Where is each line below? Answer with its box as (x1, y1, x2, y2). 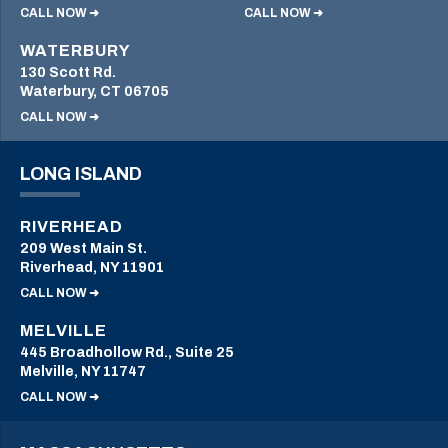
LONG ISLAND (20, 164, 142, 185)
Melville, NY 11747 (20, 364, 146, 380)
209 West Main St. (20, 241, 147, 257)
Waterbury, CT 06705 (20, 84, 169, 100)
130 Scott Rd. (20, 65, 116, 81)
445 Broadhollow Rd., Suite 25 (20, 345, 234, 361)
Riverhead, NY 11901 (20, 260, 164, 276)
